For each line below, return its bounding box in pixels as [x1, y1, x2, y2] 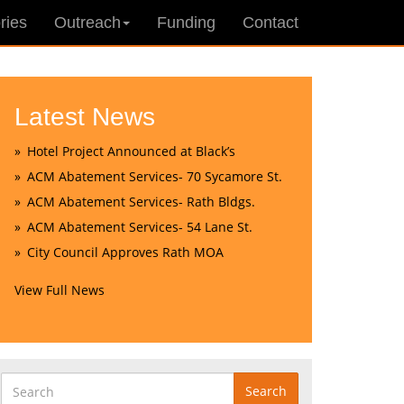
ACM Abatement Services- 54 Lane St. [27, 218, 252, 235]
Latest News [14, 103, 155, 131]
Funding [157, 14, 216, 32]
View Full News [14, 281, 105, 298]
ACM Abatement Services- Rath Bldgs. [27, 193, 255, 210]
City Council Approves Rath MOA [27, 243, 224, 261]
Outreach [54, 14, 121, 32]
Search [245, 382, 287, 399]
